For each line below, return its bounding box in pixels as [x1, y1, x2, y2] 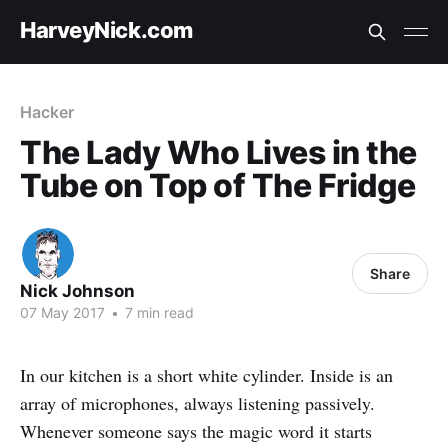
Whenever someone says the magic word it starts [20, 419, 372, 443]
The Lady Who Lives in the [20, 133, 417, 172]
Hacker [20, 102, 74, 122]
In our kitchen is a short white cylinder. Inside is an [20, 363, 393, 387]
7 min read [121, 304, 194, 321]
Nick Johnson [20, 281, 135, 301]
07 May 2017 [20, 304, 105, 321]
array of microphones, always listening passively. [20, 391, 375, 415]
